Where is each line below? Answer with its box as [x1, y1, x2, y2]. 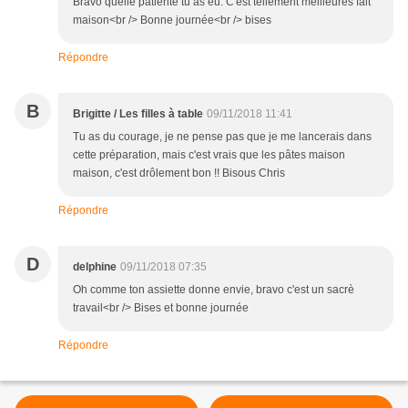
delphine [73, 260, 117, 274]
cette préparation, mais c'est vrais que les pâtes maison [73, 148, 345, 162]
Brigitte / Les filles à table [73, 107, 203, 121]
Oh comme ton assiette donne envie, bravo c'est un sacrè [73, 283, 354, 297]
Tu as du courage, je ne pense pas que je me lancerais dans [73, 130, 372, 144]
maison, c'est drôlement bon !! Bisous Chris [73, 167, 285, 180]
